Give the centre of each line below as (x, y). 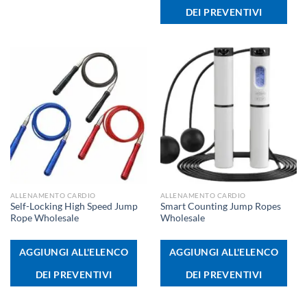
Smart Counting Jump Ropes (220, 207)
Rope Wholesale (44, 218)
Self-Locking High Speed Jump (74, 207)
